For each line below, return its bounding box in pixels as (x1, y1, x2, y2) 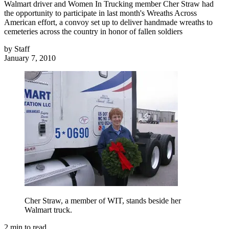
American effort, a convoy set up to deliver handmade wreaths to (4, 18, 213, 27)
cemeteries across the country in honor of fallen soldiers (4, 27, 182, 36)
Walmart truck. (25, 205, 72, 215)
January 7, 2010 (4, 54, 56, 63)
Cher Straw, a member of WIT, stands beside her (25, 196, 181, 205)
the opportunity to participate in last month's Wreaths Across (4, 9, 197, 18)
